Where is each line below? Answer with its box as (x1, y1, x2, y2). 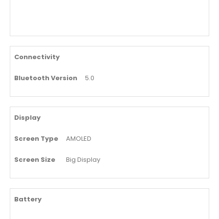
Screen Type (14, 134, 58, 144)
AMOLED (66, 134, 91, 144)
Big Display (66, 155, 100, 165)
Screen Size (14, 155, 55, 165)
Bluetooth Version (14, 73, 77, 83)
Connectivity (14, 52, 60, 62)
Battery (14, 195, 42, 204)
